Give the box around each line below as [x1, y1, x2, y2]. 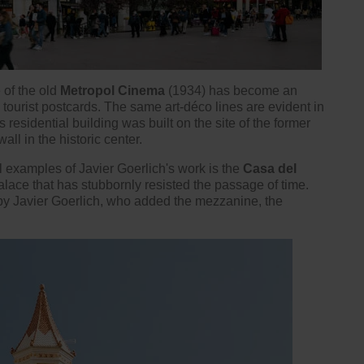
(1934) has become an [165, 83, 297, 97]
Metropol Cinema [60, 83, 165, 97]
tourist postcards [3, 99, 97, 114]
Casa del [243, 161, 297, 175]
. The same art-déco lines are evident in [97, 99, 324, 114]
